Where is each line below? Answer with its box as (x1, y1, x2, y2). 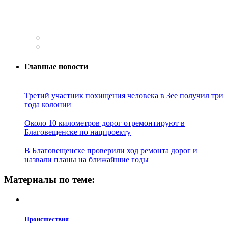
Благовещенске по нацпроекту (24, 128, 131, 137)
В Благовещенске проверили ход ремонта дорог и (24, 146, 197, 155)
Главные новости (24, 62, 88, 71)
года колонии (24, 100, 71, 109)
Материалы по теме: (4, 174, 95, 185)
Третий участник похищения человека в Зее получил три (24, 91, 223, 100)
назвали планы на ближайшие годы (24, 155, 149, 164)
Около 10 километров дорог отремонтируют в (24, 119, 185, 128)
